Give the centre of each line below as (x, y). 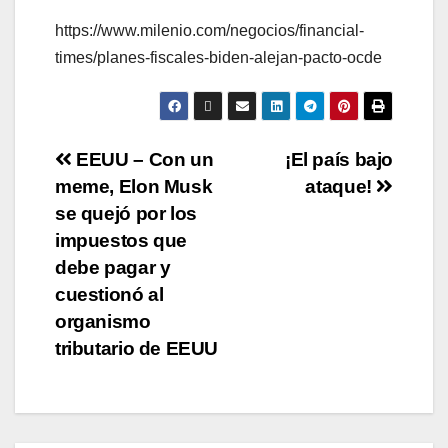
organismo (103, 322)
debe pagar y (113, 268)
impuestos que (121, 241)
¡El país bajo (338, 160)
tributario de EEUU (137, 349)
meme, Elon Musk (134, 187)
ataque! (341, 187)
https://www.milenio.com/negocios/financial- (209, 31)
